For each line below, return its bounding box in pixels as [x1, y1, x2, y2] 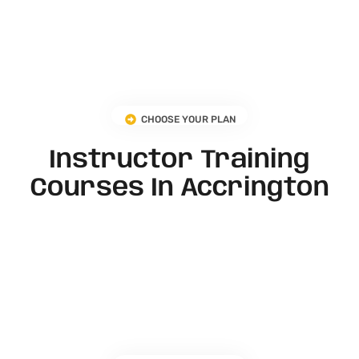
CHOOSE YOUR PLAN [141, 114, 236, 126]
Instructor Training [49, 147, 310, 175]
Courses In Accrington [30, 175, 329, 203]
